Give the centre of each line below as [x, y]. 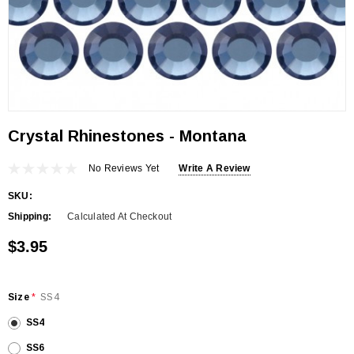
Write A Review [215, 168]
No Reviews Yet [124, 168]
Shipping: [30, 217]
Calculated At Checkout [120, 217]
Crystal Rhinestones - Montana [127, 136]
